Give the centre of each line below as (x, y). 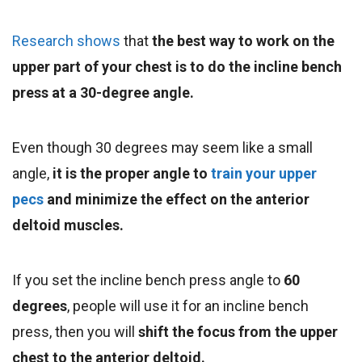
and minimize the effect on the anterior (177, 199)
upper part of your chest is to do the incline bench (177, 66)
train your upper (264, 173)
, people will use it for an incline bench (188, 305)
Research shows (66, 40)
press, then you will (74, 331)
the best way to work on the (243, 40)
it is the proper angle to (132, 173)
